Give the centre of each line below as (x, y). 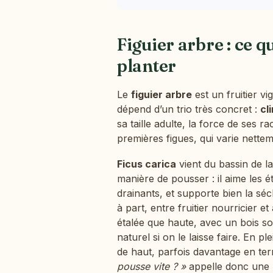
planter (147, 66)
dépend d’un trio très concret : (189, 109)
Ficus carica (147, 164)
